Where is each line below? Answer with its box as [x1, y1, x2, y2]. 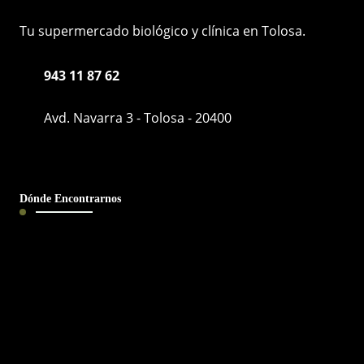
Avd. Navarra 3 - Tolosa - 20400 [43, 108, 232, 127]
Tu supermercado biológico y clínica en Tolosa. [19, 21, 305, 40]
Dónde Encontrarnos [19, 191, 121, 205]
